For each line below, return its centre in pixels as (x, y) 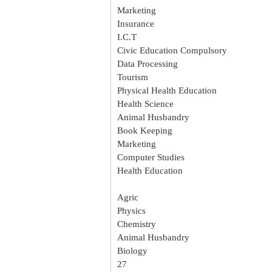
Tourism (133, 77)
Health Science (145, 104)
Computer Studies (151, 157)
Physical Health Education (167, 90)
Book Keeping (145, 131)
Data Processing (148, 64)
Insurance (136, 24)
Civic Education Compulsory (172, 50)
